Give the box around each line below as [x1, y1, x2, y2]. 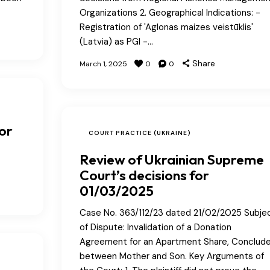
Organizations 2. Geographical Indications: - [79, 6, 260, 19]
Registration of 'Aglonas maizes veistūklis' [79, 20, 253, 33]
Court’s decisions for [79, 166, 209, 184]
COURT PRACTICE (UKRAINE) [88, 128, 191, 137]
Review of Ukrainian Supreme [79, 150, 264, 168]
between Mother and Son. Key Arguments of [79, 250, 264, 262]
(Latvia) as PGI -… [79, 35, 153, 48]
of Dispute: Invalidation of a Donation [79, 221, 231, 233]
